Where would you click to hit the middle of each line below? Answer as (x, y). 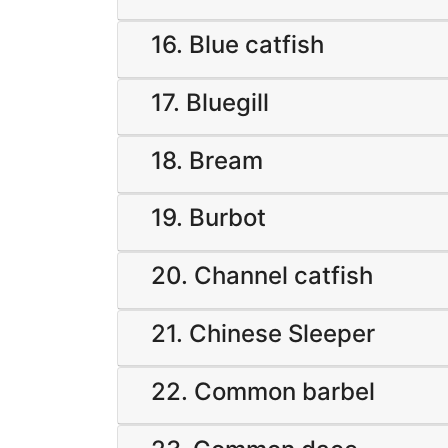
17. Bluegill (210, 102)
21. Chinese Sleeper (263, 334)
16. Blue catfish (237, 45)
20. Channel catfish (262, 276)
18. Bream (207, 160)
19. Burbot (208, 218)
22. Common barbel (263, 391)
